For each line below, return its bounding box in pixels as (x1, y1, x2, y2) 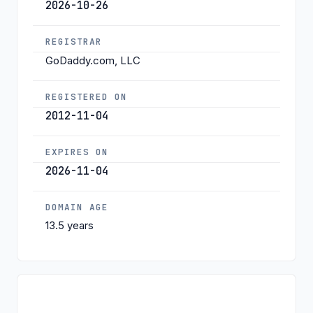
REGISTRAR (45, 35, 103, 48)
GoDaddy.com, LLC (45, 53, 140, 67)
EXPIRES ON (45, 145, 109, 158)
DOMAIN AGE (45, 201, 109, 213)
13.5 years (45, 218, 94, 232)
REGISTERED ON (45, 90, 128, 103)
